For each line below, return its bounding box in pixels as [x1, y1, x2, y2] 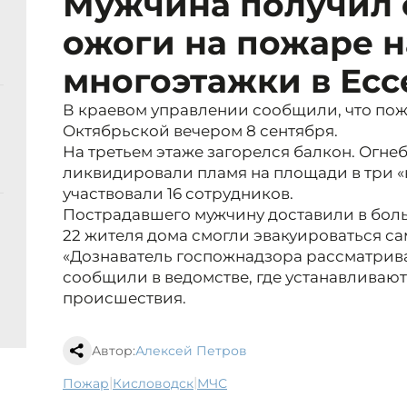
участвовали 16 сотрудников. [63, 184, 293, 203]
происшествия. [63, 289, 186, 308]
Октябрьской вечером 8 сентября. [63, 122, 338, 141]
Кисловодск [122, 375, 194, 392]
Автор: [92, 342, 135, 360]
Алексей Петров [135, 342, 247, 360]
